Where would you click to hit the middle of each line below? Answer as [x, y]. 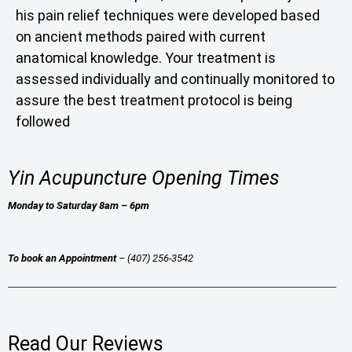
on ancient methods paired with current [141, 37]
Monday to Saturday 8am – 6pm [79, 206]
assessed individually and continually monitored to [175, 79]
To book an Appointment [62, 258]
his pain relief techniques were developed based [168, 16]
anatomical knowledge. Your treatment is [146, 58]
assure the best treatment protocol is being [154, 101]
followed [43, 122]
